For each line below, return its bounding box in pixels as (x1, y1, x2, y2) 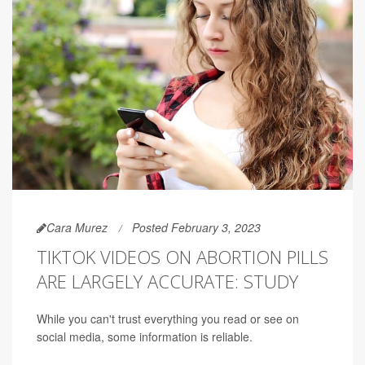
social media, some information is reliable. (37, 328, 253, 345)
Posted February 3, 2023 (132, 218, 261, 235)
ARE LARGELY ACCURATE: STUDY (37, 268, 298, 293)
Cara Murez (46, 218, 108, 235)
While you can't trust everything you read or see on (37, 310, 299, 327)
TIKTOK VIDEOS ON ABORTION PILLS (37, 244, 328, 269)
